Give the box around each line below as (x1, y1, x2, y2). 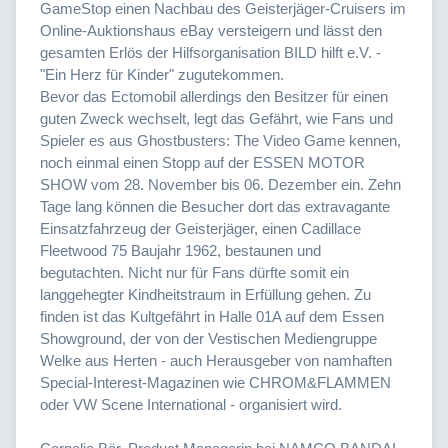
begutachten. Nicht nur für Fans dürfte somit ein (40, 263, 349, 281)
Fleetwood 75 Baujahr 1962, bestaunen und (40, 241, 321, 259)
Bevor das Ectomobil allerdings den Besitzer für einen (40, 87, 388, 105)
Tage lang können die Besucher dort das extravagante (40, 197, 390, 215)
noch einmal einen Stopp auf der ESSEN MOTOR (40, 153, 365, 171)
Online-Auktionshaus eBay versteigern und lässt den (40, 21, 382, 39)
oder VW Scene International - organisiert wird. (40, 395, 342, 413)
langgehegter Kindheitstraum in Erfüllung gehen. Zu (40, 285, 371, 303)
